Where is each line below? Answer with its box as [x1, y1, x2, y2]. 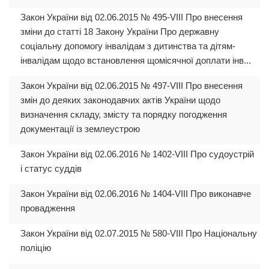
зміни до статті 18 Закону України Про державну [20, 26, 219, 37]
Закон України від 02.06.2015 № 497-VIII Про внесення [20, 80, 243, 91]
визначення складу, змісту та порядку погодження [20, 109, 227, 119]
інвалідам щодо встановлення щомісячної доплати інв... [20, 55, 251, 65]
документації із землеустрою [20, 123, 140, 134]
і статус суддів [20, 163, 82, 174]
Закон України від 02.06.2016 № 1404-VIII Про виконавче [20, 188, 251, 199]
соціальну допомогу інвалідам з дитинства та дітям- [20, 40, 235, 51]
